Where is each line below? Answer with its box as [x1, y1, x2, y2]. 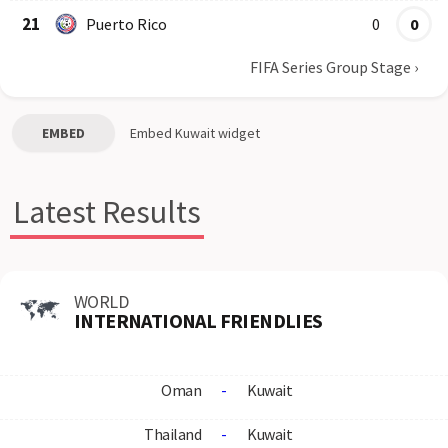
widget [215, 124, 260, 142]
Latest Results [13, 192, 201, 232]
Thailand [144, 424, 201, 444]
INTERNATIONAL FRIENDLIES [74, 307, 323, 333]
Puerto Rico [86, 13, 167, 34]
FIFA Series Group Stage [250, 57, 411, 77]
